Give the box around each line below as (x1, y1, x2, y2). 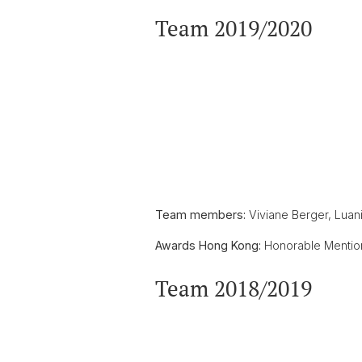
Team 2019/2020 (155, 14, 312, 43)
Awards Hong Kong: (155, 238, 261, 252)
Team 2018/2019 (155, 274, 312, 303)
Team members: (155, 208, 249, 221)
